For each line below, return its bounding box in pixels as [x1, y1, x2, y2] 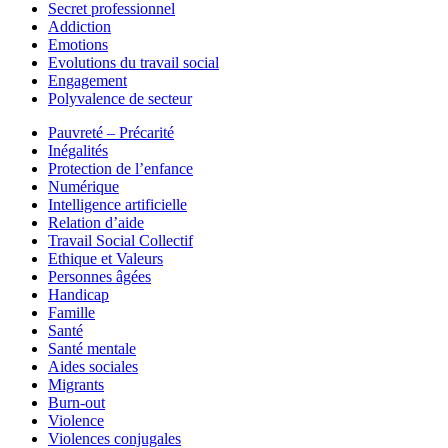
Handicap [48, 285, 109, 303]
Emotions [48, 35, 108, 53]
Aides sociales [48, 357, 138, 375]
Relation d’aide [48, 213, 144, 231]
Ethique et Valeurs [48, 249, 163, 267]
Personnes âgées [48, 267, 151, 285]
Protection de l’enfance [48, 159, 193, 177]
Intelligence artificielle [48, 195, 187, 213]
